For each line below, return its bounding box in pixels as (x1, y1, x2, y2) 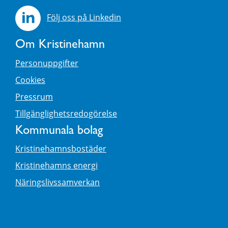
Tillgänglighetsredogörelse (15, 108, 117, 120)
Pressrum (15, 91, 53, 103)
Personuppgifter (15, 57, 78, 69)
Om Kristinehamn (15, 40, 105, 52)
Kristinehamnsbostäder (15, 143, 106, 155)
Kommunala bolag (15, 125, 103, 138)
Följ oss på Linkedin (47, 12, 121, 23)
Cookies (15, 74, 45, 85)
